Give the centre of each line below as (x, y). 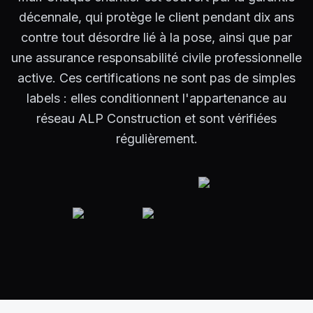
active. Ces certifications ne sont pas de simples (156, 78)
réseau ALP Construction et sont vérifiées (156, 118)
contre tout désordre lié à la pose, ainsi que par (156, 37)
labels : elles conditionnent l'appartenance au (156, 98)
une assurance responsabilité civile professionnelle (156, 57)
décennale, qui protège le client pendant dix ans (156, 17)
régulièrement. (156, 138)
